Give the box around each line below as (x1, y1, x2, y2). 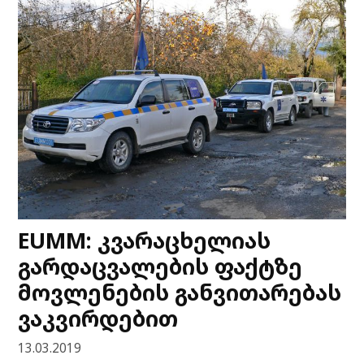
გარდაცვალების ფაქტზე (18, 250, 303, 281)
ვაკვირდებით (18, 302, 179, 333)
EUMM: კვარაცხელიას (18, 224, 271, 255)
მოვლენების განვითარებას (18, 276, 342, 307)
